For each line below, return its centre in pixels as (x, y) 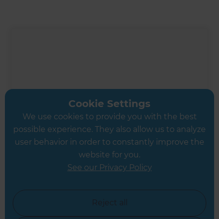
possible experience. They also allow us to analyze (109, 129)
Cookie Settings (109, 104)
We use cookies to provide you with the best (109, 117)
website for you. (109, 155)
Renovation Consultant (67, 201)
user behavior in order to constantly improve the (109, 142)
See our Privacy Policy (109, 167)
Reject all (109, 203)
